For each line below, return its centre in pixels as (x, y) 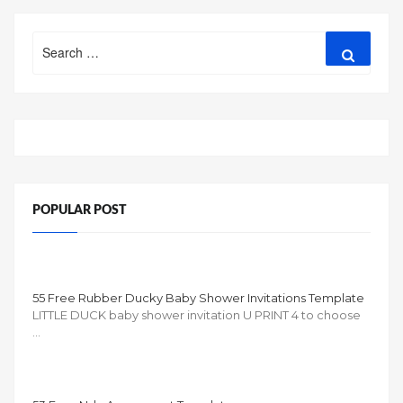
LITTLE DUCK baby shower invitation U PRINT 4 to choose (197, 314)
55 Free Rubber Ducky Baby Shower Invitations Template (198, 297)
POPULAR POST (80, 210)
